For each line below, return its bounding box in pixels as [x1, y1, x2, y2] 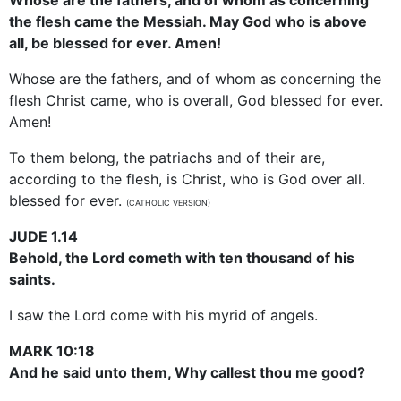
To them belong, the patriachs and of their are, [9, 148, 325, 166]
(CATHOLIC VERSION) [126, 197, 210, 208]
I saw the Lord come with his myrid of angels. [9, 305, 318, 324]
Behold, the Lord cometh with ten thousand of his [9, 248, 354, 267]
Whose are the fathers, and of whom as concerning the [9, 69, 381, 88]
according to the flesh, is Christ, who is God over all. [9, 169, 365, 188]
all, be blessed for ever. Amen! [9, 33, 221, 52]
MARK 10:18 [9, 341, 95, 360]
